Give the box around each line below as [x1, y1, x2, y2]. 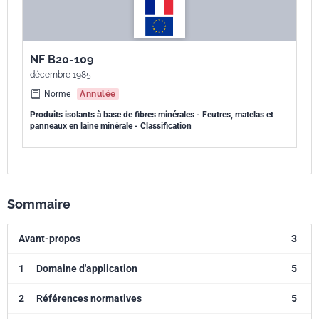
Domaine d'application [36, 263, 137, 274]
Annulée [80, 89, 116, 99]
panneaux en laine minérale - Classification [30, 121, 192, 131]
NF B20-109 [30, 53, 93, 66]
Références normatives [36, 293, 142, 304]
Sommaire [7, 197, 70, 211]
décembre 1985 [30, 70, 91, 80]
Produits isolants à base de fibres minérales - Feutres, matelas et [30, 110, 273, 120]
